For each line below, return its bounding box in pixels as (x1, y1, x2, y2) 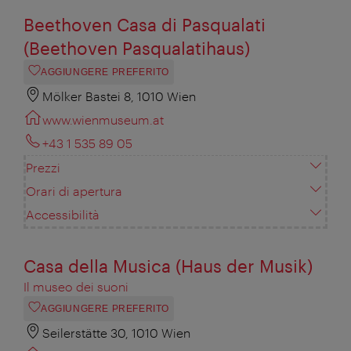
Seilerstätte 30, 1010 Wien (42, 325, 190, 341)
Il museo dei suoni (24, 279, 128, 295)
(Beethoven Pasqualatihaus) (24, 38, 250, 59)
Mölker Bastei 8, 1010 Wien (42, 89, 196, 104)
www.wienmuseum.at (42, 112, 164, 128)
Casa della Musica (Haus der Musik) (24, 255, 313, 277)
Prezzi (26, 160, 60, 175)
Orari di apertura (26, 183, 122, 199)
